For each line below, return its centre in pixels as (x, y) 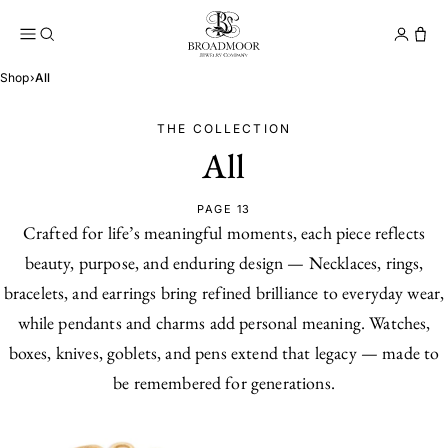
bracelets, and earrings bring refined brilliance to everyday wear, (224, 292)
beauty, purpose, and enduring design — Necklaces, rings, (224, 262)
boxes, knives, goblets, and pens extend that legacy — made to (224, 352)
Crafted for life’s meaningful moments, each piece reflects (224, 232)
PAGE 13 (224, 209)
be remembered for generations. (224, 382)
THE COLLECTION (224, 128)
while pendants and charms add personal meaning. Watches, (224, 322)
